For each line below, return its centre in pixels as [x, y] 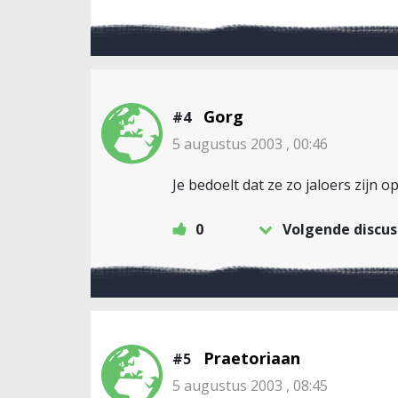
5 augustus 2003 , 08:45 [250, 386]
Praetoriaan [252, 358]
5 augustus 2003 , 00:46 [250, 144]
